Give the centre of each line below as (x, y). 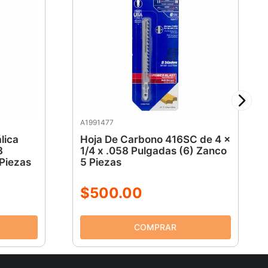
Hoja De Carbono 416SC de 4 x (155, 140)
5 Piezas (100, 162)
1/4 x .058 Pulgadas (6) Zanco (153, 151)
